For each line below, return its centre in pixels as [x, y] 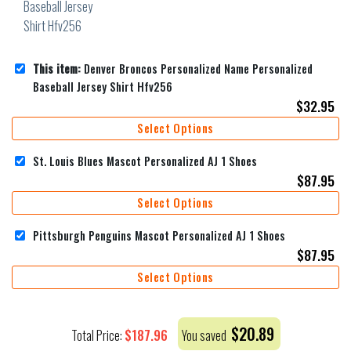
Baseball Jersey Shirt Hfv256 [103, 86]
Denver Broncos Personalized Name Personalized [197, 68]
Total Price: [98, 335]
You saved [205, 335]
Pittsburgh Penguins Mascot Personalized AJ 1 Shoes [159, 235]
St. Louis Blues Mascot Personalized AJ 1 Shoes [145, 161]
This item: [57, 68]
